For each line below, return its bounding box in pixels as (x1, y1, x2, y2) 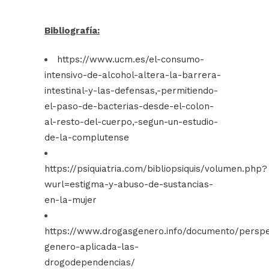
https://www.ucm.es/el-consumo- (57, 54, 204, 65)
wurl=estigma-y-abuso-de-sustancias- (44, 179, 213, 190)
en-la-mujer (44, 195, 97, 206)
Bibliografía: (44, 25, 100, 37)
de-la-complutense (44, 132, 129, 144)
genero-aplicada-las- (44, 241, 139, 253)
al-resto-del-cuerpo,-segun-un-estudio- (44, 116, 218, 128)
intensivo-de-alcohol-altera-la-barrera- (44, 70, 221, 81)
